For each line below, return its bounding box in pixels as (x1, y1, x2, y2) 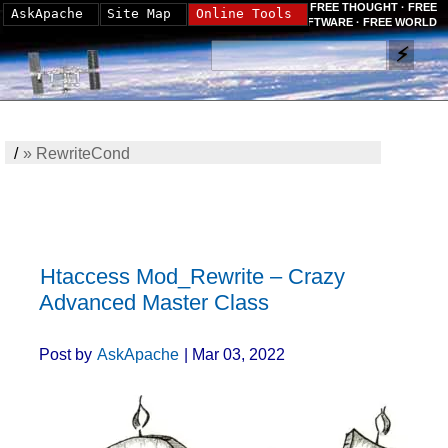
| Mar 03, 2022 (180, 345, 294, 363)
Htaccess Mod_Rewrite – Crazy (40, 264, 346, 290)
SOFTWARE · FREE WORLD (291, 16, 437, 28)
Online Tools (195, 6, 292, 21)
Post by (39, 345, 97, 363)
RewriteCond (35, 145, 130, 162)
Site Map (107, 6, 171, 21)
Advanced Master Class (39, 290, 270, 316)
